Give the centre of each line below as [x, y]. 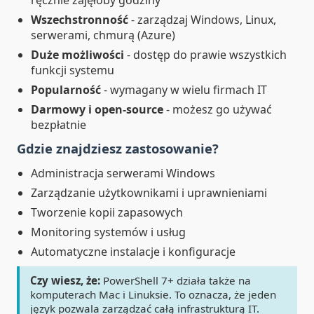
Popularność [66, 90]
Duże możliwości [77, 55]
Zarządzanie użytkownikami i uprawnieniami [149, 193]
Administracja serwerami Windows [123, 173]
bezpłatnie [59, 125]
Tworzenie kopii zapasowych [107, 212]
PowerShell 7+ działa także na [176, 280]
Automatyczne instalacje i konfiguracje [133, 252]
